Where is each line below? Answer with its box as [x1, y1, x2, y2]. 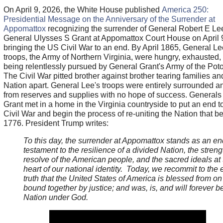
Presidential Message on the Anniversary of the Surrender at [3, 14, 215, 23]
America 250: [161, 5, 209, 14]
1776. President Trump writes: [3, 118, 109, 127]
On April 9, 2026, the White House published [3, 5, 162, 14]
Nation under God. [23, 193, 88, 202]
